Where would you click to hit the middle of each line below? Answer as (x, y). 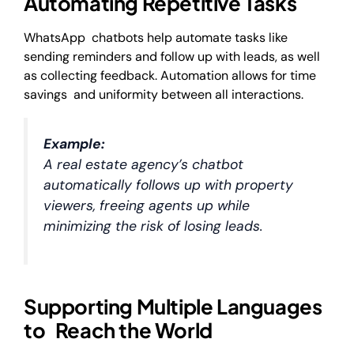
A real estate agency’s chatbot (143, 164)
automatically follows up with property (168, 185)
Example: (74, 143)
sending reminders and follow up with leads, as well (172, 57)
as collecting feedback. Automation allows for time (170, 76)
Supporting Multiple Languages (173, 307)
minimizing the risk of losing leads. (153, 226)
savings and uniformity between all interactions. (164, 95)
